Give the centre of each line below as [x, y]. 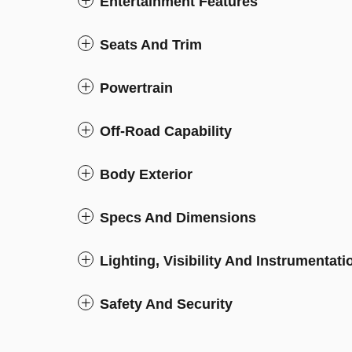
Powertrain [136, 88]
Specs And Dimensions [178, 218]
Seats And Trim [151, 45]
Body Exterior [146, 174]
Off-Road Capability [166, 131]
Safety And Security [166, 304]
